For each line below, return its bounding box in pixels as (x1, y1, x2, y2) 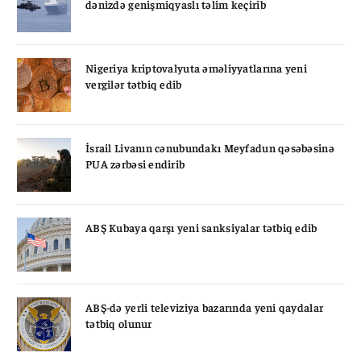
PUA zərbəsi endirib (85, 156, 185, 171)
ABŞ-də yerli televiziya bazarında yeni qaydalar (85, 299, 324, 314)
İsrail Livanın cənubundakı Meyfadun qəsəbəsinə (85, 139, 334, 155)
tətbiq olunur (85, 315, 152, 330)
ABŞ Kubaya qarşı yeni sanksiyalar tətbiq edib (85, 219, 317, 234)
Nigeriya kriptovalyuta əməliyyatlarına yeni (85, 60, 308, 75)
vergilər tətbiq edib (85, 76, 182, 91)
